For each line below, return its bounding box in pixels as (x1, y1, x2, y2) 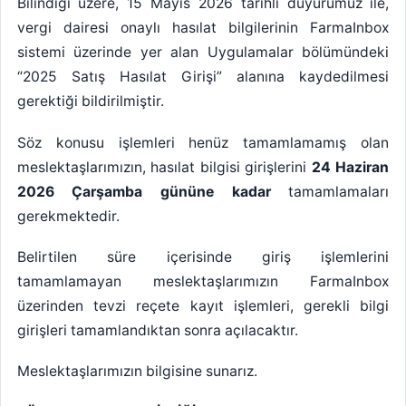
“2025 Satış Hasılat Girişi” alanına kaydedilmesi (16, 68, 390, 86)
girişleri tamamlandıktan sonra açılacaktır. (16, 322, 298, 340)
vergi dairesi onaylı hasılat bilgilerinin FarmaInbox (16, 19, 390, 37)
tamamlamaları (270, 182, 390, 200)
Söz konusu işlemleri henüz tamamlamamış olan (16, 133, 390, 151)
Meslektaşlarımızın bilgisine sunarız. (16, 362, 257, 381)
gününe (160, 182, 214, 200)
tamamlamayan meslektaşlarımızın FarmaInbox (16, 273, 390, 291)
